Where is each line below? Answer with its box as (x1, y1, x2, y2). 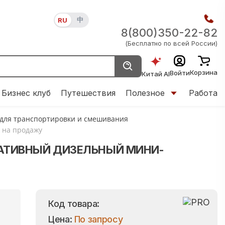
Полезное (126, 88, 165, 98)
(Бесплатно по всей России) (125, 39, 217, 47)
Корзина (190, 68, 217, 77)
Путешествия (61, 88, 116, 98)
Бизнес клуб (2, 88, 51, 98)
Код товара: (48, 198, 100, 209)
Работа (189, 88, 217, 98)
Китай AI (142, 69, 170, 78)
